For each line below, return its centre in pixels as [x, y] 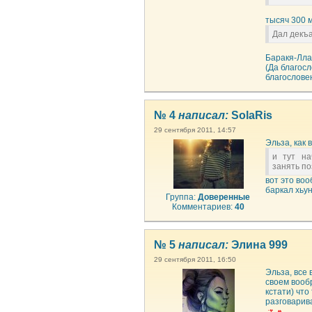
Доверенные [224, 197]
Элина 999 [258, 245]
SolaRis [250, 115]
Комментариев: [203, 207]
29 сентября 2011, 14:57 [195, 130]
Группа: [182, 197]
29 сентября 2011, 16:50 [195, 259]
